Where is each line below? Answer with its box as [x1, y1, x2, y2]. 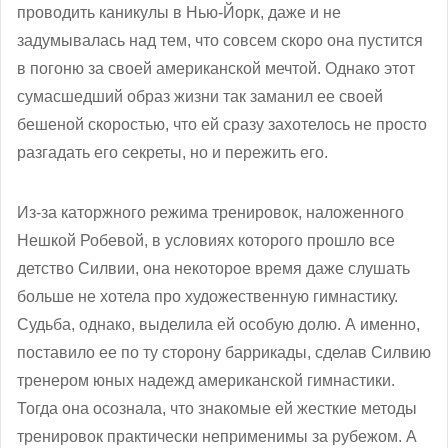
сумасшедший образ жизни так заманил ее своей [17, 87, 383, 105]
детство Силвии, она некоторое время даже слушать [17, 259, 410, 277]
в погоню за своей [17, 59, 156, 77]
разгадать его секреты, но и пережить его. [17, 143, 328, 161]
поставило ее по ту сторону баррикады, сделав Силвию [17, 343, 431, 361]
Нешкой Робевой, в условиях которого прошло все [17, 231, 395, 249]
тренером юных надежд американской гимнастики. [17, 371, 395, 389]
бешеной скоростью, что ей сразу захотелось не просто [17, 115, 427, 133]
